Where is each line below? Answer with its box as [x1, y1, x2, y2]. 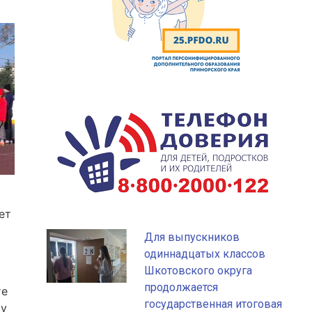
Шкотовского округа [144, 264, 253, 278]
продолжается [144, 281, 219, 295]
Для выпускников [144, 231, 240, 244]
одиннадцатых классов [144, 247, 266, 261]
